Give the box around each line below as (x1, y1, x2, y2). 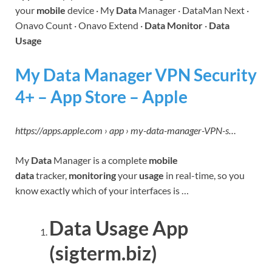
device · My (66, 4, 116, 16)
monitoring (69, 169, 116, 181)
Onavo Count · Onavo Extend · (15, 19, 144, 32)
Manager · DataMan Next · (137, 4, 249, 16)
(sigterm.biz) (49, 240, 157, 265)
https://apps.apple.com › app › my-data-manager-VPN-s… (15, 124, 236, 136)
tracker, (34, 169, 69, 181)
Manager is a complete (52, 154, 149, 166)
